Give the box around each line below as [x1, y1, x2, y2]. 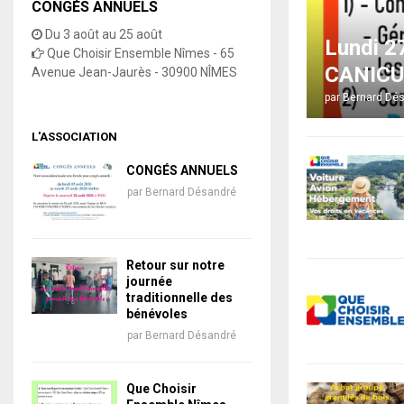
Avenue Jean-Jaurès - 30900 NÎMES [32, 65, 237, 80]
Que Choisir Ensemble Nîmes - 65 [47, 46, 234, 61]
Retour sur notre [126, 257, 225, 272]
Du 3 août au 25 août [45, 27, 162, 42]
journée [126, 273, 172, 289]
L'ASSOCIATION [32, 130, 117, 144]
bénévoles [126, 306, 188, 321]
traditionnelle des [126, 289, 233, 305]
